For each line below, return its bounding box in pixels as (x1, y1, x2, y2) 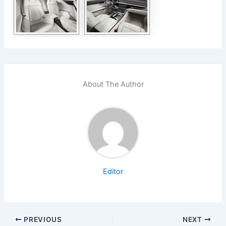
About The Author (82, 79, 144, 89)
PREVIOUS (22, 215, 62, 224)
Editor (103, 167, 123, 177)
